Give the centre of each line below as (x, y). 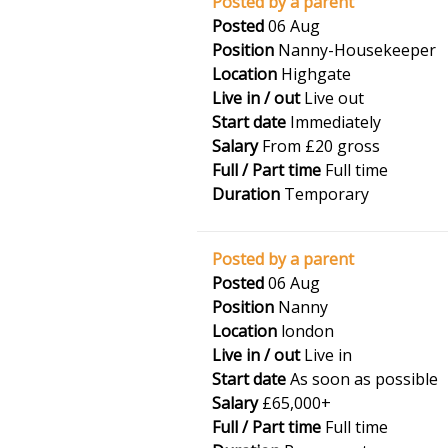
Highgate (314, 74)
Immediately (333, 122)
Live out (332, 98)
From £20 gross (319, 146)
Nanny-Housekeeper (355, 50)
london (305, 331)
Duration (246, 194)
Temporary (324, 194)
